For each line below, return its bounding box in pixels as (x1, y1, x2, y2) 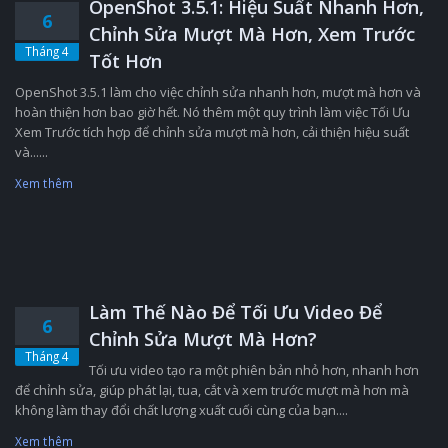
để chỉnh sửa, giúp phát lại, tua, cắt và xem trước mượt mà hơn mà (15, 381, 409, 399)
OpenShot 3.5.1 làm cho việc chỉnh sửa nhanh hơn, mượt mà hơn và (15, 83, 421, 101)
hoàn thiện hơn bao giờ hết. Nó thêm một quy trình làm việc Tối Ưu (15, 103, 410, 121)
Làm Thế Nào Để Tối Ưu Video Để (89, 300, 382, 324)
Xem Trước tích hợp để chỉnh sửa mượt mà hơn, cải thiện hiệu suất (15, 123, 409, 141)
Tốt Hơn (89, 49, 162, 73)
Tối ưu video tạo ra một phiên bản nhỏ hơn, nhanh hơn (89, 361, 419, 379)
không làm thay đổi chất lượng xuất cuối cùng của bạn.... (15, 401, 348, 419)
